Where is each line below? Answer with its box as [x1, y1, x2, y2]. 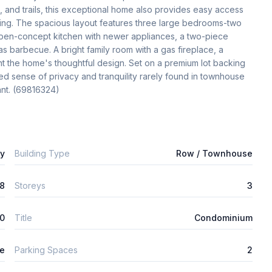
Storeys [15, 180, 46, 191]
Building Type [15, 148, 70, 158]
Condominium [194, 212, 253, 223]
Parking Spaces [15, 244, 78, 255]
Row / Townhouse [176, 148, 253, 158]
